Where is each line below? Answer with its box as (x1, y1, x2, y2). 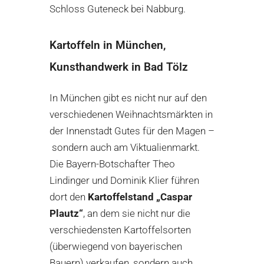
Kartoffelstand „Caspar (88, 191, 192, 203)
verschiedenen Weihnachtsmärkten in (49, 108, 213, 121)
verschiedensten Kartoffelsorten (49, 224, 191, 236)
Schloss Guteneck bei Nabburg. (49, 3, 186, 15)
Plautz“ (49, 207, 83, 220)
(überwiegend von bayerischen (49, 240, 182, 253)
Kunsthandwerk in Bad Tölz (49, 61, 188, 74)
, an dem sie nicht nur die (83, 207, 190, 220)
